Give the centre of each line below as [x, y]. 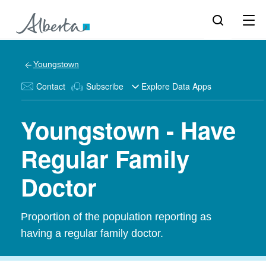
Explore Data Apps [176, 86]
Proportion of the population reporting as [116, 217]
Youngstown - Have [128, 130]
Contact [51, 86]
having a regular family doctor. [92, 233]
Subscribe [105, 86]
